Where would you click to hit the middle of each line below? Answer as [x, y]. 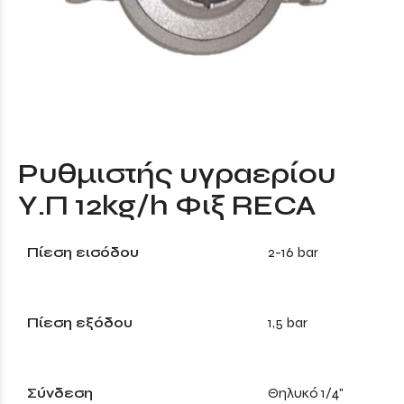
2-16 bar [293, 252]
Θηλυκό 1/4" [306, 392]
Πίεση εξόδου [80, 322]
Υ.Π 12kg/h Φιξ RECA [167, 205]
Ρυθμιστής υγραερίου [177, 174]
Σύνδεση [60, 392]
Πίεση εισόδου [83, 252]
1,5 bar [288, 322]
